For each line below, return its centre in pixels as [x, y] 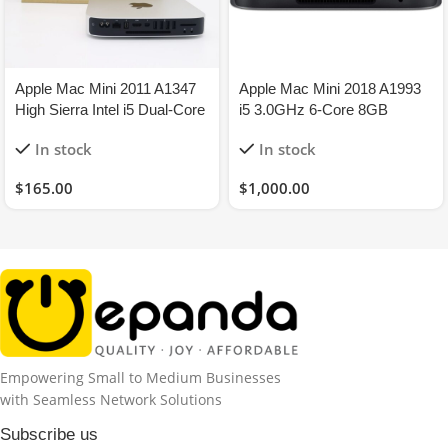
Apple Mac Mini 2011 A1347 [105, 88]
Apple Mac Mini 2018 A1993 [330, 88]
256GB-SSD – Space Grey [327, 130]
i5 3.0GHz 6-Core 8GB [313, 109]
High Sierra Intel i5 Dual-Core [110, 109]
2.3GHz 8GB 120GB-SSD [100, 130]
